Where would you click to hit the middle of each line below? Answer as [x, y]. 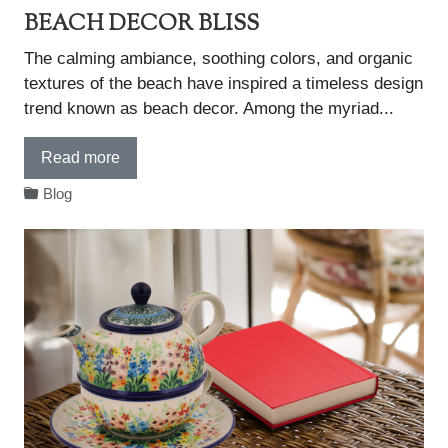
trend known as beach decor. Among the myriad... [209, 108]
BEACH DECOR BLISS [141, 24]
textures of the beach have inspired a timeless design [223, 83]
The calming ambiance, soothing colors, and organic [218, 58]
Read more [80, 157]
